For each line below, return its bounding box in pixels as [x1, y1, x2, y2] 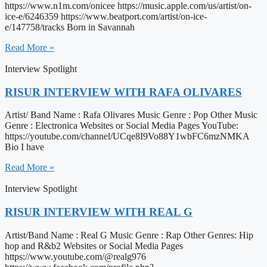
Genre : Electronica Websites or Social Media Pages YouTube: [5, 120, 238, 131]
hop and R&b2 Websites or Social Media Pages [5, 240, 183, 251]
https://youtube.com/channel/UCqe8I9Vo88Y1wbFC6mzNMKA [5, 131, 249, 142]
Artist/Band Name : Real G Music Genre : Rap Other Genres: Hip [5, 229, 253, 240]
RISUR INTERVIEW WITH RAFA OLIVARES [5, 85, 242, 98]
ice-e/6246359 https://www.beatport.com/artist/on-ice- [5, 11, 207, 21]
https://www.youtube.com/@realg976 [5, 251, 146, 262]
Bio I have [5, 142, 44, 153]
